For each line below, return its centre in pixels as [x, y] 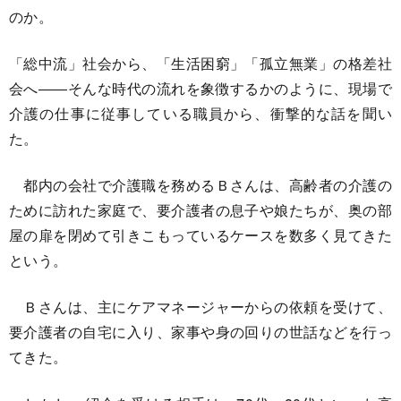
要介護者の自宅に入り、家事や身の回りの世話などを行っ [200, 332]
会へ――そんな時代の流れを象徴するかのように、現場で [200, 88]
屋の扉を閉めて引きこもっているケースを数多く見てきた [200, 235]
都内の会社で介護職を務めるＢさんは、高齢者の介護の [200, 185]
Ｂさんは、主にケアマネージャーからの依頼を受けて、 [200, 307]
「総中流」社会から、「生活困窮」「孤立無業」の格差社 [200, 63]
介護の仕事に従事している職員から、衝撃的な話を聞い [200, 113]
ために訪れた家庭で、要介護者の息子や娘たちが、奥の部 [200, 210]
